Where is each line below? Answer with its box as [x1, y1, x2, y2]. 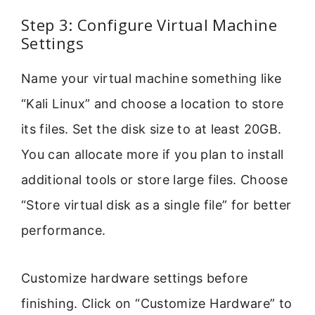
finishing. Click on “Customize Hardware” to [21, 295, 292, 311]
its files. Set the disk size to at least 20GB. [21, 121, 282, 136]
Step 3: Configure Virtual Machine [21, 13, 277, 35]
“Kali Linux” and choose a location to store [21, 96, 284, 111]
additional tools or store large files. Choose [21, 172, 288, 187]
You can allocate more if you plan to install [21, 146, 284, 162]
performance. [21, 222, 106, 238]
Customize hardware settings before [21, 270, 248, 285]
